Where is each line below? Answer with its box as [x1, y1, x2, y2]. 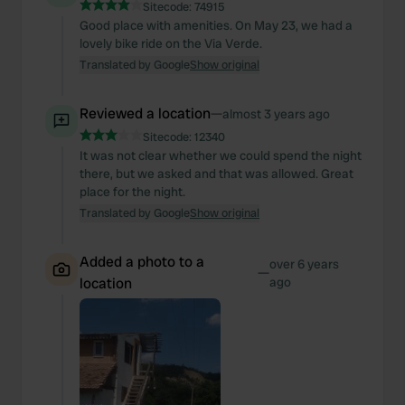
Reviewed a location [80, 104, 211, 123]
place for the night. [80, 184, 185, 200]
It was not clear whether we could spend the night [80, 147, 362, 164]
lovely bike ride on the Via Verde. [80, 35, 262, 52]
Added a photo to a [80, 252, 204, 271]
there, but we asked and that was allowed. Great [80, 165, 353, 182]
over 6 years [268, 256, 339, 272]
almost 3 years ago [222, 106, 330, 122]
